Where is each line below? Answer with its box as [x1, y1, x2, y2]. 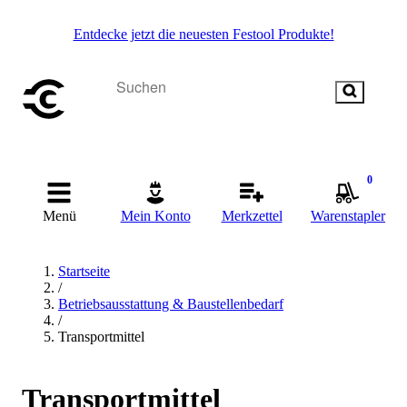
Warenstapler [311, 208, 385, 223]
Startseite [58, 263, 110, 279]
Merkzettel [221, 208, 283, 223]
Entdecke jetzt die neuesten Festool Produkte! [73, 26, 334, 42]
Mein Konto [120, 208, 191, 223]
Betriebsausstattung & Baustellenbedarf [58, 296, 283, 312]
